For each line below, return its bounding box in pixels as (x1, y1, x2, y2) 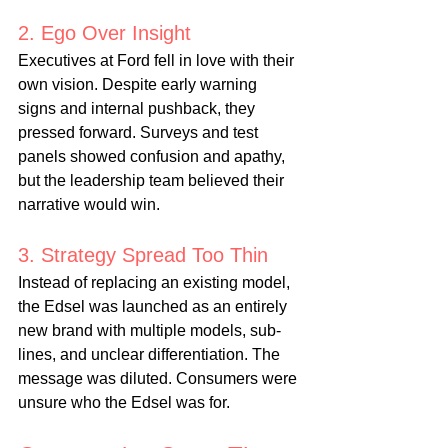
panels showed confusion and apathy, (18, 148, 289, 166)
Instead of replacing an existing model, (18, 274, 294, 292)
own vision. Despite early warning (18, 76, 261, 94)
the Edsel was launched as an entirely (18, 298, 291, 316)
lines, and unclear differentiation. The (18, 346, 284, 364)
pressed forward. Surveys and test (18, 124, 262, 142)
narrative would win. (18, 196, 160, 214)
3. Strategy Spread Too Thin (18, 244, 268, 267)
